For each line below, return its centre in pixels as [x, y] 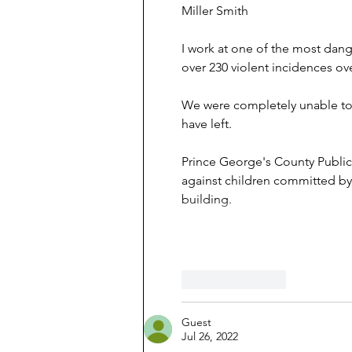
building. [207, 200]
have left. [207, 124]
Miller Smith [215, 11]
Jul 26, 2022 [210, 337]
